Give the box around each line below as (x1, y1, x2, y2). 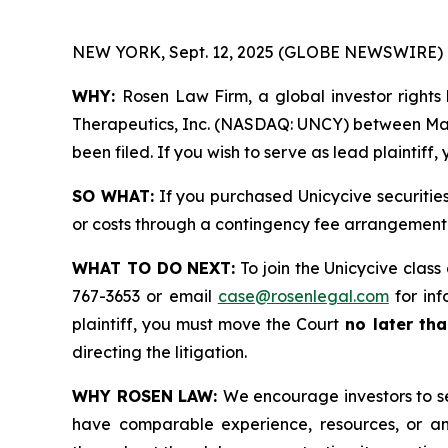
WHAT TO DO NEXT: (72, 258, 236, 278)
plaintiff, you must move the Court (72, 314, 340, 334)
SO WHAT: (72, 186, 154, 206)
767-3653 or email (72, 286, 218, 306)
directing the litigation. (72, 342, 247, 362)
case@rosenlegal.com (217, 286, 389, 306)
